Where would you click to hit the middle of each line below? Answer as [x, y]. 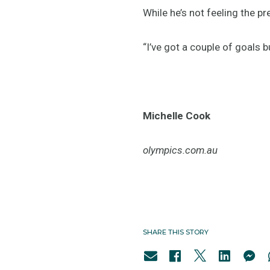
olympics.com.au [180, 150]
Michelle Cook [177, 115]
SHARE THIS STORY [176, 232]
